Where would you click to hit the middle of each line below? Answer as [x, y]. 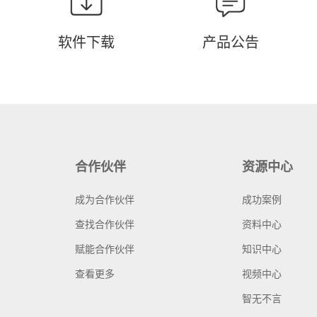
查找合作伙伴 [104, 224]
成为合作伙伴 [104, 199]
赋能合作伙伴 [104, 249]
